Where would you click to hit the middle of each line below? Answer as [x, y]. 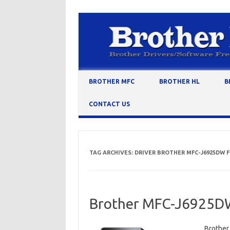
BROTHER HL [179, 82]
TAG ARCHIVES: [112, 153]
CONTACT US [109, 104]
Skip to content [103, 74]
